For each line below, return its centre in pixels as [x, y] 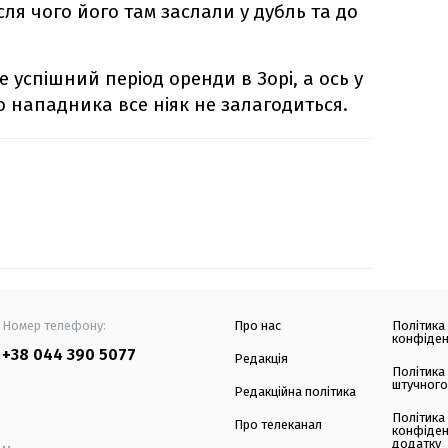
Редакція [261, 359]
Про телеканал [278, 425]
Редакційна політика [295, 392]
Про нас [257, 326]
